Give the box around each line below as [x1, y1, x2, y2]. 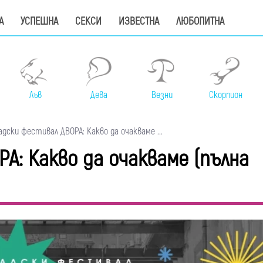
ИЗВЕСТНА [119, 15, 159, 28]
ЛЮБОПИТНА [176, 15, 224, 28]
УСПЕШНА [21, 15, 58, 28]
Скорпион [208, 89, 242, 102]
